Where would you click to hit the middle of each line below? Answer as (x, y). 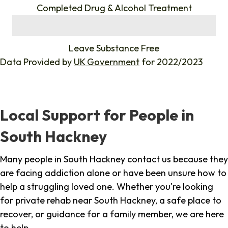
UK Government (107, 62)
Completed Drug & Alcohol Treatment (114, 8)
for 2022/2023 (171, 62)
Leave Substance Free (114, 48)
